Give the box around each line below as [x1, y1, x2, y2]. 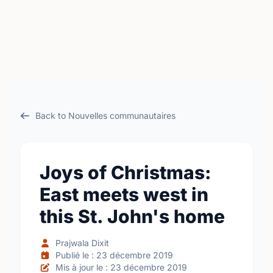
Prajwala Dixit [55, 238, 109, 248]
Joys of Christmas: [40, 161, 211, 183]
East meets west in [40, 183, 208, 205]
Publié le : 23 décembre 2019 [55, 250, 173, 260]
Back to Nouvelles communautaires [35, 110, 175, 121]
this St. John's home [40, 205, 225, 227]
